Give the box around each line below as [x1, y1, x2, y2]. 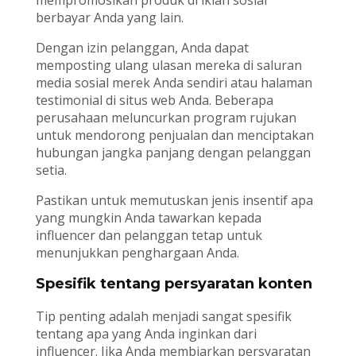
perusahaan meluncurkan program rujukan [35, 109, 296, 127]
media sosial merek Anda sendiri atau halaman [35, 74, 312, 92]
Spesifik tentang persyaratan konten [35, 275, 312, 293]
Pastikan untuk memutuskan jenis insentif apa [35, 192, 313, 210]
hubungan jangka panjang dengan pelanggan [35, 144, 311, 162]
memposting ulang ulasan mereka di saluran [35, 56, 302, 75]
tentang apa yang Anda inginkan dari [35, 325, 257, 343]
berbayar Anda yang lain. [35, 9, 184, 27]
